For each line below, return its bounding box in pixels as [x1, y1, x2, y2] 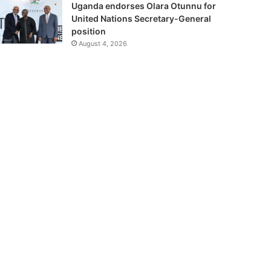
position [71, 25, 106, 36]
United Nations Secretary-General [71, 13, 211, 24]
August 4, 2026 [78, 39, 127, 48]
